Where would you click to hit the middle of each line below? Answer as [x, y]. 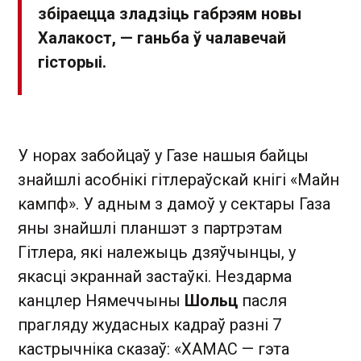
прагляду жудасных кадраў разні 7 [149, 324]
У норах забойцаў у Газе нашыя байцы [163, 155]
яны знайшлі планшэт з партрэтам [150, 228]
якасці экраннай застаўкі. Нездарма [155, 276]
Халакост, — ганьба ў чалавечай [162, 37]
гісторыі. [72, 62]
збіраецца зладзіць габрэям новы [170, 13]
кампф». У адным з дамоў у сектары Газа [174, 203]
